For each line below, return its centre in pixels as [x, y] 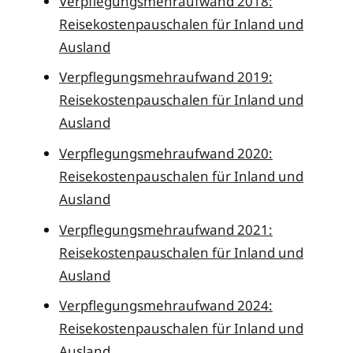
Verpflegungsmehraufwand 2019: [166, 77]
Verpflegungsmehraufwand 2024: [166, 306]
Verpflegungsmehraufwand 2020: [166, 153]
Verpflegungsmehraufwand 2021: [166, 229]
